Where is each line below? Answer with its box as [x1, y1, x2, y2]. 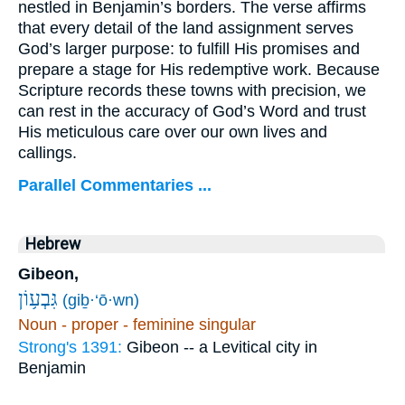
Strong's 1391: [18, 338, 127, 357]
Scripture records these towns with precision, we [18, 80, 366, 99]
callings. [18, 143, 77, 162]
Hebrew [25, 235, 80, 254]
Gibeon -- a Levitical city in [127, 338, 317, 357]
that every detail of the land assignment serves [18, 18, 353, 37]
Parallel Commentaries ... [18, 175, 212, 194]
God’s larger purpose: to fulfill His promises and [18, 39, 360, 58]
